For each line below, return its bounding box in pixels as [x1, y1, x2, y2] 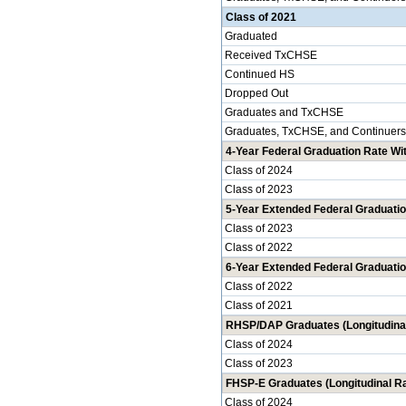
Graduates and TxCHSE [224, 106, 343, 119]
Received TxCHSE [224, 49, 317, 62]
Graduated [224, 30, 277, 43]
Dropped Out [224, 87, 288, 100]
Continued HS [224, 68, 295, 81]
